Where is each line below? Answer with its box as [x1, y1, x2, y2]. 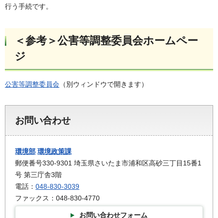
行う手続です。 [5, 2, 53, 10]
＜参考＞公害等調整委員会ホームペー [15, 34, 198, 47]
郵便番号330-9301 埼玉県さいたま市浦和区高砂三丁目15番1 [15, 159, 201, 167]
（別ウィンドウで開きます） [59, 80, 148, 88]
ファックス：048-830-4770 [15, 194, 100, 202]
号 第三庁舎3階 [15, 170, 62, 179]
